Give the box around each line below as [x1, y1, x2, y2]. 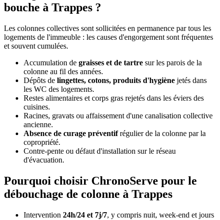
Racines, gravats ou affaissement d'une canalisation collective [24, 111, 213, 120]
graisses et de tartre [79, 58, 143, 67]
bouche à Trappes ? [4, 1, 101, 14]
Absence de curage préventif [24, 129, 118, 137]
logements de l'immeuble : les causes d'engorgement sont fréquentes [4, 32, 213, 41]
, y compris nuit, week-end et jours [107, 210, 214, 219]
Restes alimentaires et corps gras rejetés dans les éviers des [24, 93, 204, 102]
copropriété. [24, 137, 60, 146]
